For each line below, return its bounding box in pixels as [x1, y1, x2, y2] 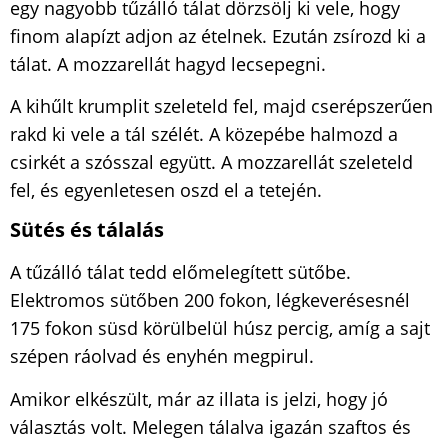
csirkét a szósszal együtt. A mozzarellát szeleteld [10, 150, 413, 174]
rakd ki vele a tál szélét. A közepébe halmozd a [10, 122, 398, 146]
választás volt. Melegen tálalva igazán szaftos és [10, 414, 411, 439]
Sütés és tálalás [10, 216, 164, 244]
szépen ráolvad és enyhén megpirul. [10, 344, 314, 369]
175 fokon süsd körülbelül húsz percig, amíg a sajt [10, 316, 430, 341]
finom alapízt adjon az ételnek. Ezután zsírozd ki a [10, 23, 426, 48]
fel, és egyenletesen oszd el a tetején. [10, 178, 322, 202]
